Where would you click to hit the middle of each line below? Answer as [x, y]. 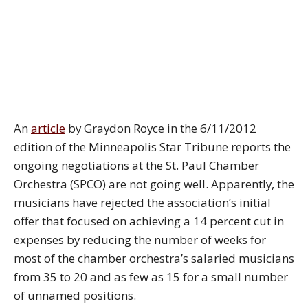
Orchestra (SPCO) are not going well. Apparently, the [154, 184]
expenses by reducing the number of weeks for [140, 239]
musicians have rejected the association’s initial [142, 202]
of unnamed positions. [75, 295]
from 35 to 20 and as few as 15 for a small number [151, 276]
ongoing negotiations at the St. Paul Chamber [136, 165]
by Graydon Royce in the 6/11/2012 [161, 128]
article [48, 128]
